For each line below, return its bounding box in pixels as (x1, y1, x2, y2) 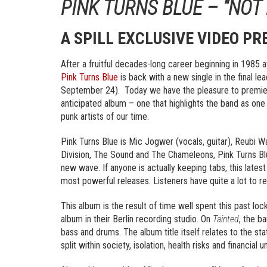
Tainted (213, 213, 239, 225)
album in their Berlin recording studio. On (61, 213, 213, 225)
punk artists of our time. (61, 111, 149, 122)
